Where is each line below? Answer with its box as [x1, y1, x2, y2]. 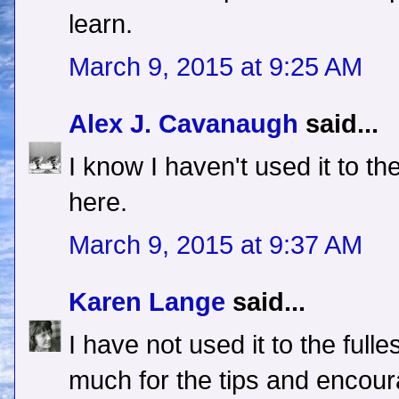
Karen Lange [69, 288, 225, 317]
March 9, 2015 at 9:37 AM [69, 231, 362, 260]
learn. [69, 10, 133, 39]
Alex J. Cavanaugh [69, 110, 298, 139]
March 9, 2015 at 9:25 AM [69, 53, 362, 82]
